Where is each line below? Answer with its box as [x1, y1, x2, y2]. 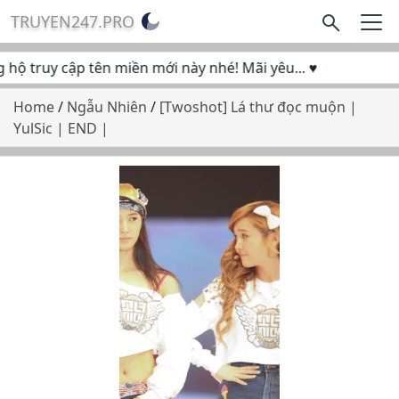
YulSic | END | [13, 118, 109, 138]
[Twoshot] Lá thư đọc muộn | [159, 97, 357, 117]
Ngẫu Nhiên [67, 97, 151, 117]
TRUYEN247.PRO [11, 11, 134, 32]
